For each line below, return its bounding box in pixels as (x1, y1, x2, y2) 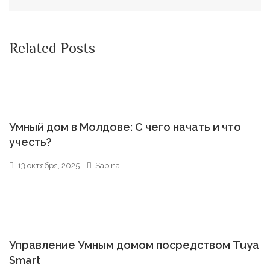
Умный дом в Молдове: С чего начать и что (9, 121, 241, 133)
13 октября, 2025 (17, 161, 80, 170)
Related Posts (9, 38, 95, 61)
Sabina (95, 161, 120, 170)
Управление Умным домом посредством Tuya (9, 239, 259, 251)
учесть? (9, 136, 52, 148)
